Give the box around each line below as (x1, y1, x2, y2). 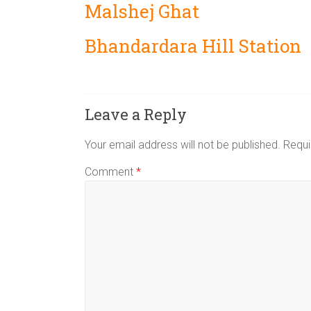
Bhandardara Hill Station (85, 34, 301, 58)
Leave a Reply (85, 104, 187, 125)
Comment (85, 165, 136, 179)
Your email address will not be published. (85, 138, 280, 152)
